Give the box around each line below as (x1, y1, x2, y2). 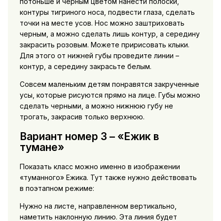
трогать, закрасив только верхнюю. (19, 112, 145, 121)
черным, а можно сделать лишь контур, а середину (19, 30, 200, 38)
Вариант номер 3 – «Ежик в (19, 130, 159, 143)
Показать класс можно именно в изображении (19, 162, 180, 171)
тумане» (19, 141, 64, 153)
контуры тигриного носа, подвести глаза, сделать (19, 8, 195, 17)
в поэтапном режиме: (19, 184, 94, 193)
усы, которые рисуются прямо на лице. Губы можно (19, 91, 200, 100)
